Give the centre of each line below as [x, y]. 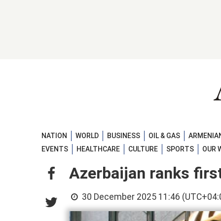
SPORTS [180, 149]
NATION [54, 135]
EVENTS [55, 149]
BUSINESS [124, 135]
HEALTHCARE [98, 149]
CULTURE [143, 149]
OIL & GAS [164, 135]
